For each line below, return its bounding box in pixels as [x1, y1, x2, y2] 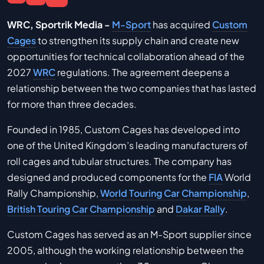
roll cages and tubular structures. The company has [7, 154, 232, 167]
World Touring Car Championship [100, 186, 247, 199]
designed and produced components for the [7, 170, 209, 183]
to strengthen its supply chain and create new [36, 34, 239, 47]
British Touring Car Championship [7, 202, 155, 215]
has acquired [151, 18, 212, 31]
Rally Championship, [7, 186, 100, 199]
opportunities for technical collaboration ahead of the [7, 49, 245, 62]
